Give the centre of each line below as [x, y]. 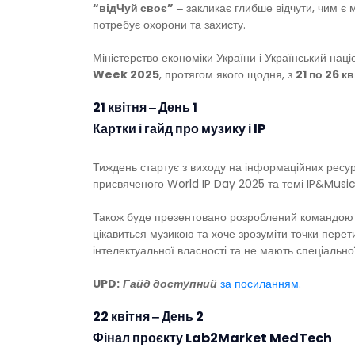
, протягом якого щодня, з [227, 75]
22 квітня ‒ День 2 [148, 317]
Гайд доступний [170, 284]
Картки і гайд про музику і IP [179, 129]
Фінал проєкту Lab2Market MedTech [212, 338]
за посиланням [260, 284]
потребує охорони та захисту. [169, 25]
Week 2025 [126, 75]
